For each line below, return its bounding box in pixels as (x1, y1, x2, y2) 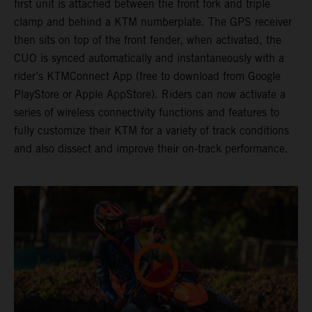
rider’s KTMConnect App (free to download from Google (14, 69, 281, 83)
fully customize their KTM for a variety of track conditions (14, 123, 289, 137)
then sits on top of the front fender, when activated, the (14, 33, 281, 47)
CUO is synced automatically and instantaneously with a (14, 51, 284, 65)
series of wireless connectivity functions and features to (14, 105, 279, 119)
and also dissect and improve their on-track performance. (14, 141, 288, 155)
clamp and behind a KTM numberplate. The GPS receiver (14, 15, 292, 29)
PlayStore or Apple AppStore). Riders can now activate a (14, 87, 286, 101)
